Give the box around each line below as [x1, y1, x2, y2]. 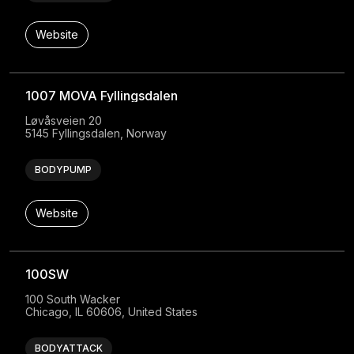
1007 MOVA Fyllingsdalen [25, 88, 179, 104]
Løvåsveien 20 [25, 114, 103, 128]
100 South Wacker [25, 292, 121, 307]
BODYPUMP [35, 164, 92, 176]
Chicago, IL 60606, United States [25, 305, 198, 319]
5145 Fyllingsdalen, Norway [25, 126, 168, 141]
